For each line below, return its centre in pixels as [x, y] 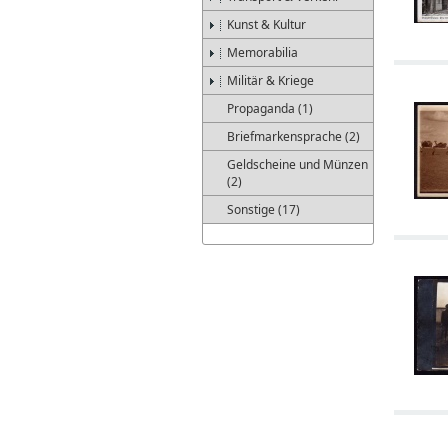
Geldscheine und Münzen [297, 164]
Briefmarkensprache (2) [293, 136]
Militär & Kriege [270, 80]
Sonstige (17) [263, 209]
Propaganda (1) [270, 108]
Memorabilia [262, 52]
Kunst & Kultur [266, 24]
